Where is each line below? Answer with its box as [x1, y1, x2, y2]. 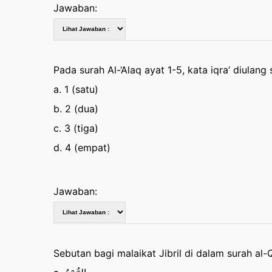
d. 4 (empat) [53, 141, 110, 154]
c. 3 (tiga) [53, 122, 98, 134]
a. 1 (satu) [53, 83, 98, 95]
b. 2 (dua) [53, 103, 98, 115]
